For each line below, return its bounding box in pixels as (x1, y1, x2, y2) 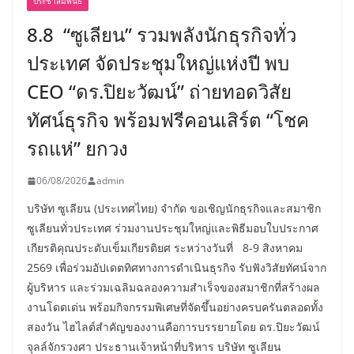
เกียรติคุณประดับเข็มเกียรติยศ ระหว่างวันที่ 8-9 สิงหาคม (27, 240, 303, 256)
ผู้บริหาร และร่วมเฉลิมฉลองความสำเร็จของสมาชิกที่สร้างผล (27, 280, 320, 296)
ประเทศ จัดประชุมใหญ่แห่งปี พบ (27, 50, 289, 77)
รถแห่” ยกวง (27, 135, 128, 162)
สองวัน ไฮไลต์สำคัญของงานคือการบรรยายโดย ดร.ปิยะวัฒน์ (27, 319, 320, 335)
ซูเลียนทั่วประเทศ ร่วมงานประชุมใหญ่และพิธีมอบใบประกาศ (27, 220, 318, 236)
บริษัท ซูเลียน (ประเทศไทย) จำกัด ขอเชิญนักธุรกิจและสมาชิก (27, 201, 321, 217)
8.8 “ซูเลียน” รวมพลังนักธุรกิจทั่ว (27, 21, 296, 48)
